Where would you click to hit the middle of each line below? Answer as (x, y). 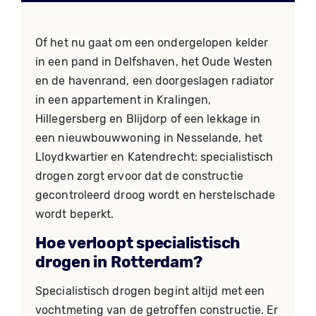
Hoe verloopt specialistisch (138, 243)
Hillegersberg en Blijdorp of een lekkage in (148, 119)
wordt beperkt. (75, 214)
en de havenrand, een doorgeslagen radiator (155, 81)
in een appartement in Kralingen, (123, 100)
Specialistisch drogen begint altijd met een (150, 291)
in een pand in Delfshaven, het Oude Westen (154, 62)
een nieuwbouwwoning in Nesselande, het (149, 138)
